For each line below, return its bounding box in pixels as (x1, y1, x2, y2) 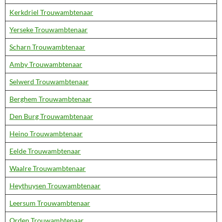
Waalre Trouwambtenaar (9, 164, 86, 172)
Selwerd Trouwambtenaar (9, 77, 89, 86)
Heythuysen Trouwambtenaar (9, 181, 101, 190)
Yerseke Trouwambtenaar (9, 25, 88, 34)
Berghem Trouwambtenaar (9, 95, 92, 103)
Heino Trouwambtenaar (9, 129, 83, 138)
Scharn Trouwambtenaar (9, 43, 85, 51)
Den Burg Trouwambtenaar (9, 112, 93, 120)
